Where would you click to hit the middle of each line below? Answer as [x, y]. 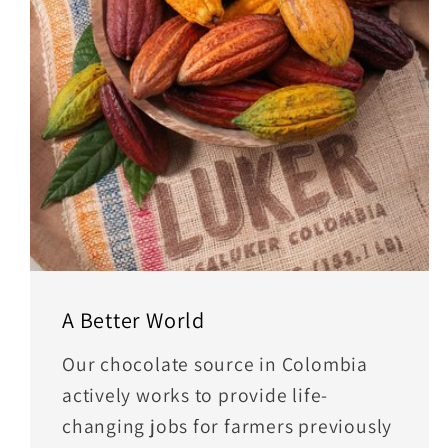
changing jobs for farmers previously [227, 426]
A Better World [133, 320]
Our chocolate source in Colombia [215, 364]
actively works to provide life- [195, 395]
